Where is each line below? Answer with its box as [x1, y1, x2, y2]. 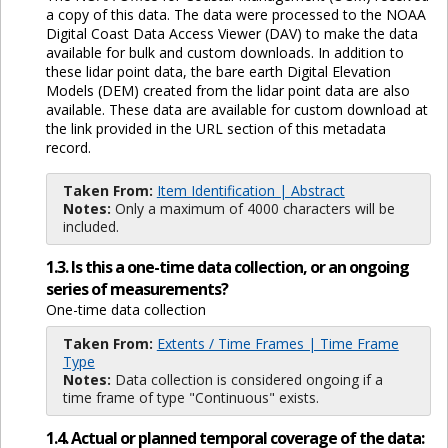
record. [45, 137, 91, 157]
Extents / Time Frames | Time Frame [156, 334, 399, 354]
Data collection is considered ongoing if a [110, 370, 383, 390]
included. [62, 216, 119, 236]
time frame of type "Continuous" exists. [62, 388, 319, 408]
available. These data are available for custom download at [45, 99, 428, 119]
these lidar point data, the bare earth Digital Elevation [45, 61, 391, 81]
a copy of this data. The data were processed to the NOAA [45, 4, 426, 24]
